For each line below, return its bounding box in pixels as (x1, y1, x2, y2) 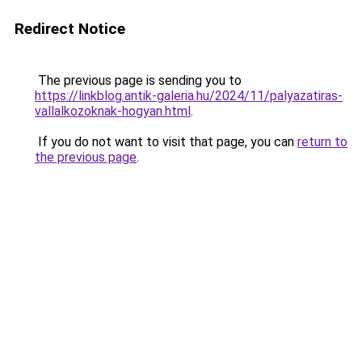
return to (297, 134, 347, 149)
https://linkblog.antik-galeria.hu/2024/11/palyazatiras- (35, 88, 343, 103)
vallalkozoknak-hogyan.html (35, 103, 191, 119)
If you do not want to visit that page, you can (35, 134, 297, 149)
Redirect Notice (15, 19, 125, 38)
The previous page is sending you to (35, 73, 242, 88)
